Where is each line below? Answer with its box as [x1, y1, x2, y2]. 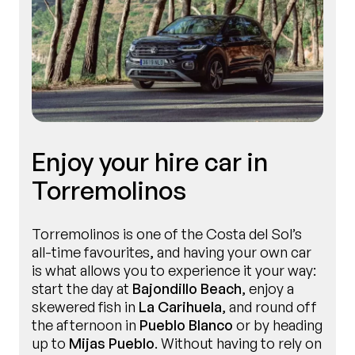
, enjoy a [242, 280, 294, 298]
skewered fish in [32, 298, 139, 316]
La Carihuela [139, 298, 222, 316]
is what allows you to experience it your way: [32, 261, 316, 280]
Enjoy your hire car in [32, 145, 268, 177]
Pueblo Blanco [136, 316, 233, 334]
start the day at [32, 280, 132, 298]
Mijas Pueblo [69, 334, 155, 353]
